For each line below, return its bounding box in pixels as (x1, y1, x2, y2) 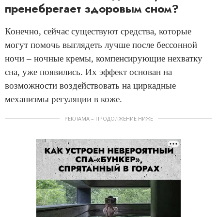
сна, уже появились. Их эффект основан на (5, 66, 172, 77)
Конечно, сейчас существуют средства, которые (5, 26, 191, 36)
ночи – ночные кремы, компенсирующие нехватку (5, 53, 202, 63)
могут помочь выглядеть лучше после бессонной (5, 39, 197, 50)
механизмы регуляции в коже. (5, 93, 122, 104)
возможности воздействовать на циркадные (5, 80, 176, 91)
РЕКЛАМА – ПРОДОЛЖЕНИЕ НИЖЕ (64, 114, 153, 122)
